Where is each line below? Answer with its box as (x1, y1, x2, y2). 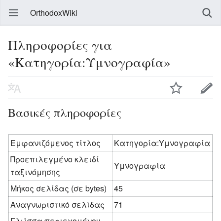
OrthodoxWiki (30, 7, 77, 18)
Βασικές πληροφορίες (8, 104, 121, 120)
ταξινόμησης (10, 166, 61, 178)
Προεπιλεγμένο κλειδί (10, 153, 100, 165)
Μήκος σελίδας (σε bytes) (10, 182, 107, 194)
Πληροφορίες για (8, 36, 112, 54)
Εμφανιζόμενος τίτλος (10, 137, 101, 148)
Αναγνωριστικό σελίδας (10, 198, 105, 210)
